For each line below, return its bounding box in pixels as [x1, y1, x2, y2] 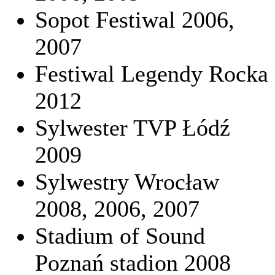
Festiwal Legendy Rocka [35, 61, 268, 87]
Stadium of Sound [35, 223, 205, 249]
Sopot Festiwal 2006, [35, 7, 241, 33]
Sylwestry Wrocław [35, 169, 219, 195]
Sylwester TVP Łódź [35, 115, 230, 141]
